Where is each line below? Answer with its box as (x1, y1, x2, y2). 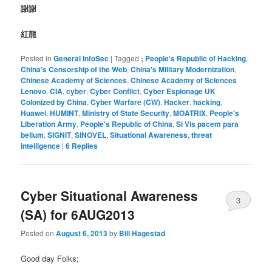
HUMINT (50, 107, 79, 118)
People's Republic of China (80, 118, 173, 129)
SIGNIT (47, 129, 72, 140)
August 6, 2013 (56, 228, 108, 239)
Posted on (21, 228, 56, 239)
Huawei (21, 107, 47, 118)
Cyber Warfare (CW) (90, 96, 161, 107)
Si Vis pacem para (176, 118, 239, 129)
